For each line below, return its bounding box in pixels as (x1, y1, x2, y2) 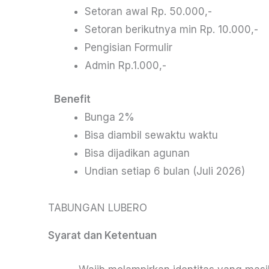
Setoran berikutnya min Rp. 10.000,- (85, 23, 258, 36)
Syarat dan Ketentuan (48, 229, 157, 242)
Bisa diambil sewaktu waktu (85, 128, 218, 141)
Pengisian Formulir (85, 41, 172, 54)
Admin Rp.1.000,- (85, 59, 166, 72)
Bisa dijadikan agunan (85, 147, 190, 159)
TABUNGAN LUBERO (48, 202, 147, 214)
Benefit (54, 92, 91, 105)
